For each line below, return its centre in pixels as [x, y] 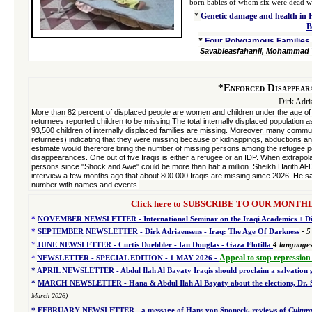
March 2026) [49, 296]
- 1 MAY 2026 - [191, 258]
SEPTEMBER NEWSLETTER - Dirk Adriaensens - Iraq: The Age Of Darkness [169, 232]
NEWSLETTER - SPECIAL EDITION [100, 258]
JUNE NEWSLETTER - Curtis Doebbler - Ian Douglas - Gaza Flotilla [154, 245]
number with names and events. [85, 185]
